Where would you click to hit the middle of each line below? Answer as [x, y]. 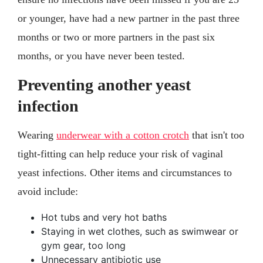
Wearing [37, 135]
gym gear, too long [83, 245]
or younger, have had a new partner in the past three [129, 18]
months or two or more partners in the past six [116, 37]
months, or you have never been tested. [101, 55]
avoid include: [48, 191]
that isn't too [217, 135]
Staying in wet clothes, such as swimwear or [140, 231]
